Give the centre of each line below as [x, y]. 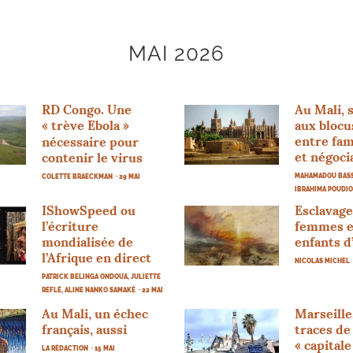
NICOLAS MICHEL [322, 260]
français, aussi [85, 329]
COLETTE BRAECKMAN [78, 176]
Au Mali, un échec [95, 313]
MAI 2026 [176, 53]
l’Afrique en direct [97, 257]
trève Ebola [86, 125]
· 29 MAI [128, 176]
